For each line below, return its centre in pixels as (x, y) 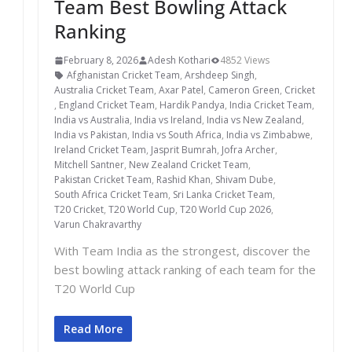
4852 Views (244, 60)
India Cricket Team (270, 105)
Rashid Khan (183, 180)
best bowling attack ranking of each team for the (185, 270)
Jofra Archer (248, 150)
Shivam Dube (244, 180)
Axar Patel (181, 90)
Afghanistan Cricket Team (123, 75)
